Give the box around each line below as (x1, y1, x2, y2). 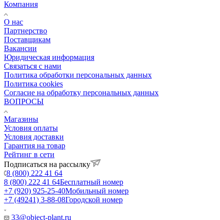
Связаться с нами (4, 61, 61, 70)
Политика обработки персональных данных (4, 70, 152, 79)
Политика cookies (4, 79, 63, 88)
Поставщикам (4, 35, 51, 44)
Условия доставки (4, 132, 64, 141)
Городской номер (65, 195, 123, 204)
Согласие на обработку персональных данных (4, 88, 159, 97)
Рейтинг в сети (4, 150, 55, 159)
